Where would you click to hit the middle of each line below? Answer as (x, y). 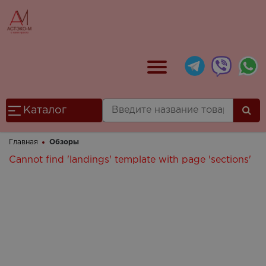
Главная (23, 142)
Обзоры (64, 142)
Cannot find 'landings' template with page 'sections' (130, 160)
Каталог (45, 110)
